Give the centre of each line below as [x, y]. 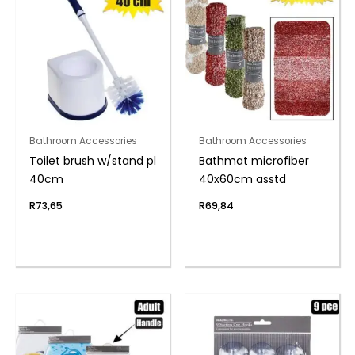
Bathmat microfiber [254, 160]
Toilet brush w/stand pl [92, 160]
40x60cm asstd [242, 179]
